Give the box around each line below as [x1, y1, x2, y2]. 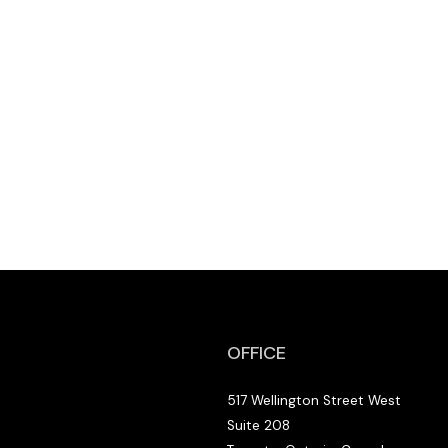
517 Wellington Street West [227, 392, 402, 410]
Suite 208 [227, 417, 291, 435]
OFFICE [227, 341, 287, 366]
